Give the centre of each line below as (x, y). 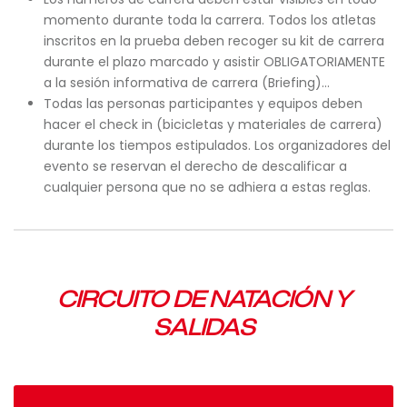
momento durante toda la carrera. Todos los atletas (209, 20)
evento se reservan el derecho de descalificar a (195, 166)
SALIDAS (203, 328)
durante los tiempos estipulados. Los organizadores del (217, 145)
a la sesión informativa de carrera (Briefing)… (186, 83)
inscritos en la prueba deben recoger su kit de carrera (213, 41)
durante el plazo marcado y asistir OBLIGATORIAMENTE (214, 62)
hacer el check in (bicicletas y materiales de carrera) (213, 124)
